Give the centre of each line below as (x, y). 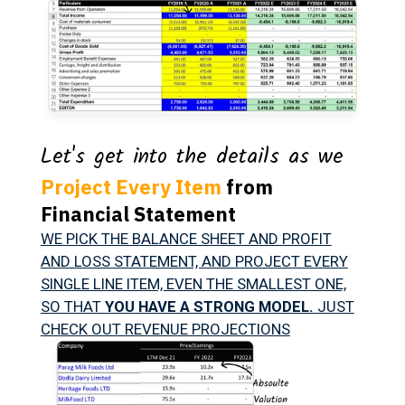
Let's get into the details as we (192, 157)
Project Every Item (131, 187)
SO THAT (72, 307)
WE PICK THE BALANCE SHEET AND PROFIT (186, 239)
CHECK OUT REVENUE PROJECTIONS (165, 330)
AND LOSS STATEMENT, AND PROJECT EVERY (194, 262)
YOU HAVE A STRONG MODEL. (209, 307)
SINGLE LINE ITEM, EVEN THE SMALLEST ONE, (193, 284)
